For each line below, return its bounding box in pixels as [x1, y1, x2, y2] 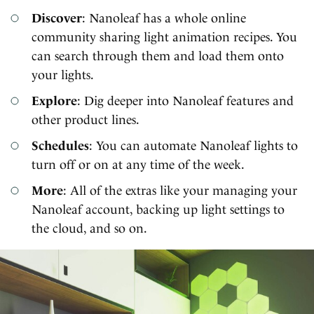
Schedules [32, 137, 89, 153]
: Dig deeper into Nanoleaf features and [77, 93, 294, 108]
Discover [32, 10, 82, 25]
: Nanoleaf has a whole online [82, 10, 246, 25]
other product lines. [32, 111, 139, 127]
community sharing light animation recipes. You [32, 29, 297, 44]
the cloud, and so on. [32, 220, 147, 235]
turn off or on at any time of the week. [32, 156, 245, 172]
